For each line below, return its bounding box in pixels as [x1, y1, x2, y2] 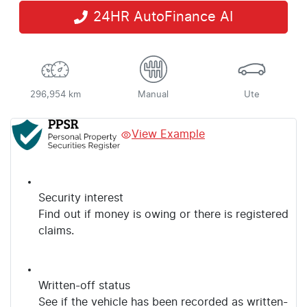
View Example [132, 129, 205, 140]
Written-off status [38, 280, 130, 292]
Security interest [38, 193, 123, 204]
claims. [38, 225, 74, 237]
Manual [138, 90, 169, 99]
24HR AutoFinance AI [93, 10, 233, 24]
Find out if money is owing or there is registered [38, 209, 288, 221]
